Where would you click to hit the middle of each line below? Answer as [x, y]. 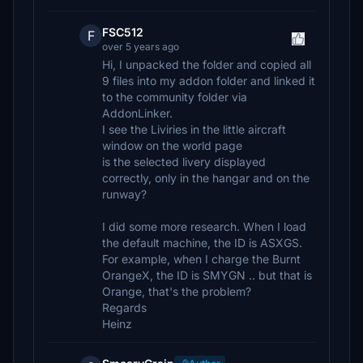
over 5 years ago [141, 47]
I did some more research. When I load [204, 226]
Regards [124, 307]
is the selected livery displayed [184, 162]
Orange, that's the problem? [177, 291]
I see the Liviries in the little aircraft [194, 129]
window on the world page [172, 145]
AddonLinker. [137, 113]
